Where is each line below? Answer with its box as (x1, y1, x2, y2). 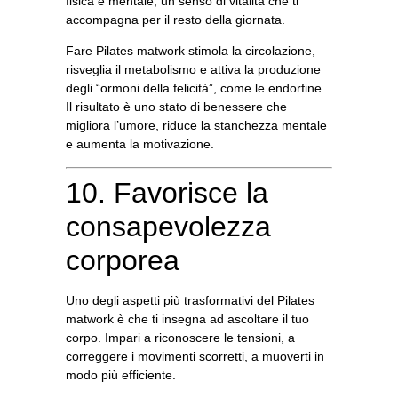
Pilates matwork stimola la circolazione (96, 44, 312, 59)
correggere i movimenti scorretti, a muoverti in (66, 348, 324, 363)
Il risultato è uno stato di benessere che (66, 99, 287, 115)
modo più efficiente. (66, 367, 176, 382)
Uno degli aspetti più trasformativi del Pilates (66, 292, 314, 307)
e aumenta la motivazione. (66, 137, 214, 152)
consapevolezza (66, 210, 271, 243)
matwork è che (66, 311, 152, 326)
